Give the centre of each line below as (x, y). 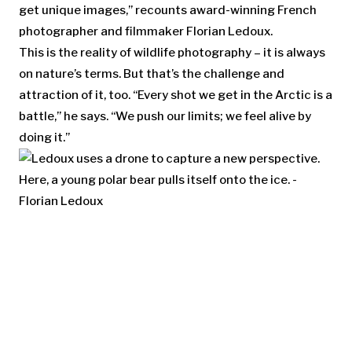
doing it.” (44, 137)
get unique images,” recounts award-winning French (168, 10)
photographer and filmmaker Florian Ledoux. (146, 31)
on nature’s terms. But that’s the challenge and (152, 73)
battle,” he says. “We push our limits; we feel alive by (165, 116)
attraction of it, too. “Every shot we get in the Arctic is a (176, 95)
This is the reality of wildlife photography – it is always (172, 52)
